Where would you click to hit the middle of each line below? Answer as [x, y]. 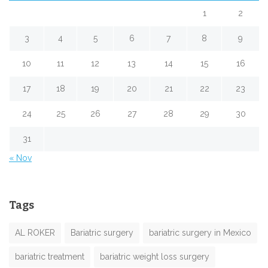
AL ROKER [35, 232]
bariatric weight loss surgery [155, 256]
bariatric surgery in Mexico [200, 232]
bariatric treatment [50, 256]
